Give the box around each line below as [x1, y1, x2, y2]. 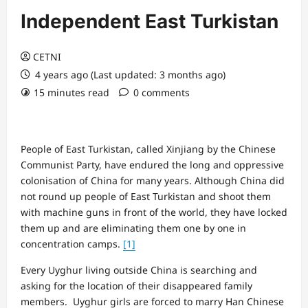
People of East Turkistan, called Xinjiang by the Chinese [21, 142, 276, 155]
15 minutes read [34, 85, 109, 99]
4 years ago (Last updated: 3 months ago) [32, 67, 225, 81]
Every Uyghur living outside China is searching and [21, 263, 257, 276]
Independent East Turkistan [21, 9, 278, 33]
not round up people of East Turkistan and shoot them [21, 189, 271, 203]
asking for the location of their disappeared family [21, 278, 252, 292]
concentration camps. [21, 236, 123, 250]
